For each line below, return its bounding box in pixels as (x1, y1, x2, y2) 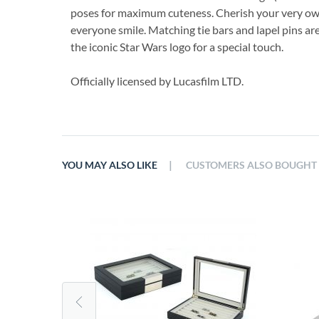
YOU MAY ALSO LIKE (62, 159, 157, 171)
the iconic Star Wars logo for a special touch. (70, 40, 283, 53)
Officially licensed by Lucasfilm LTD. (70, 74, 244, 88)
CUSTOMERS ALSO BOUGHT (186, 159, 317, 171)
